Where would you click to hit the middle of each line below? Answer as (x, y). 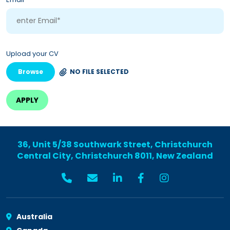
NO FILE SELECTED (99, 71)
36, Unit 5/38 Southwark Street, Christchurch (115, 144)
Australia (34, 216)
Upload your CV (32, 53)
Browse (31, 71)
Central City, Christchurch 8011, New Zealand (115, 156)
